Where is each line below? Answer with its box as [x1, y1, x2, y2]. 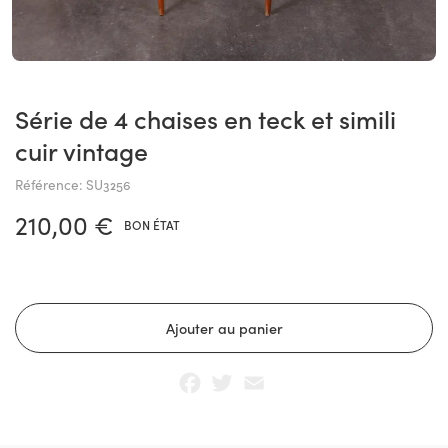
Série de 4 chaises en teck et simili [15, 101, 29, 136]
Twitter [237, 365, 287, 387]
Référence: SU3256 [15, 174, 131, 194]
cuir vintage [15, 133, 148, 168]
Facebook [205, 365, 277, 387]
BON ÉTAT [124, 216, 180, 233]
